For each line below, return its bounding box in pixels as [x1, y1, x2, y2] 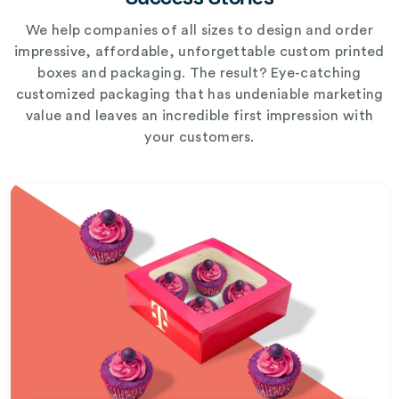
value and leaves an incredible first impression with [25, 109, 374, 124]
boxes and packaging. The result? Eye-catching [37, 66, 362, 81]
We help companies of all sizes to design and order [26, 23, 373, 38]
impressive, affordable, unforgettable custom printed [14, 45, 385, 60]
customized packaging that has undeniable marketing [15, 87, 384, 102]
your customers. [144, 130, 255, 145]
